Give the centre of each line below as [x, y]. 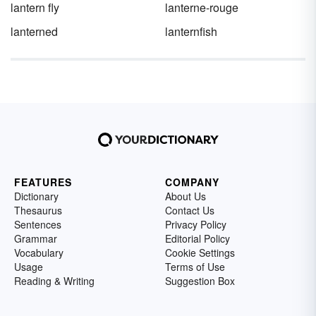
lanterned [34, 31]
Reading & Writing [54, 281]
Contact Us [190, 210]
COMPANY [192, 182]
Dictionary [36, 196]
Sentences [38, 224]
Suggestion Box [200, 281]
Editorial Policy [197, 238]
